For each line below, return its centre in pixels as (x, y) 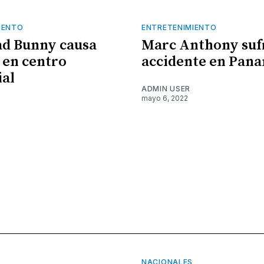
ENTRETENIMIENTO (179, 28)
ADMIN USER (166, 89)
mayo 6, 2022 (165, 98)
